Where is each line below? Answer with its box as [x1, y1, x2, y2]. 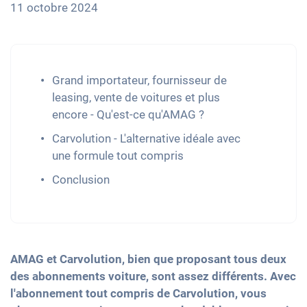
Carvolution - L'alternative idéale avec [52, 132, 241, 146]
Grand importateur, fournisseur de [52, 73, 227, 88]
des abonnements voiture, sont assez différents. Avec [10, 269, 296, 284]
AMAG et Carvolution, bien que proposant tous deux [10, 252, 286, 267]
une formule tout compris [52, 149, 184, 163]
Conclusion [52, 173, 110, 187]
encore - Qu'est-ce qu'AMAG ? [52, 108, 204, 122]
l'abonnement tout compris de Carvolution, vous [10, 286, 267, 301]
